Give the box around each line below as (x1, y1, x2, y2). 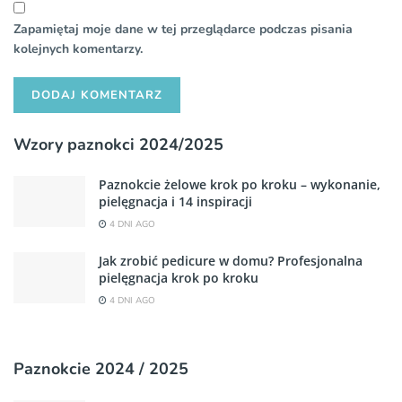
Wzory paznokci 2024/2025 (13, 133, 223, 155)
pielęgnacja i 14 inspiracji (99, 192, 252, 210)
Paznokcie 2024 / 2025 (13, 357, 188, 380)
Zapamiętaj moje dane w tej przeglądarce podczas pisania (13, 20, 353, 38)
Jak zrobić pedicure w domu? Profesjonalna (99, 251, 363, 269)
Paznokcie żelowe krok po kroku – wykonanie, (99, 175, 380, 193)
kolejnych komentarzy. (13, 39, 143, 57)
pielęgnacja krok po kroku (99, 268, 258, 286)
